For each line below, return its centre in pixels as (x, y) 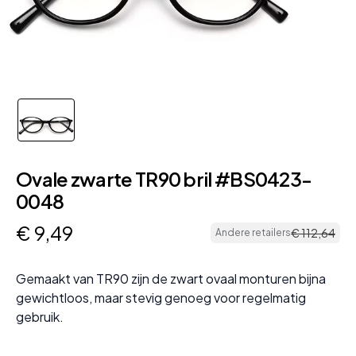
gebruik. (40, 317)
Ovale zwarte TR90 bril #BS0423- (164, 179)
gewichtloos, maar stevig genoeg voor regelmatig (161, 298)
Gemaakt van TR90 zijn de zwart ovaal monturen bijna (171, 279)
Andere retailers (253, 233)
